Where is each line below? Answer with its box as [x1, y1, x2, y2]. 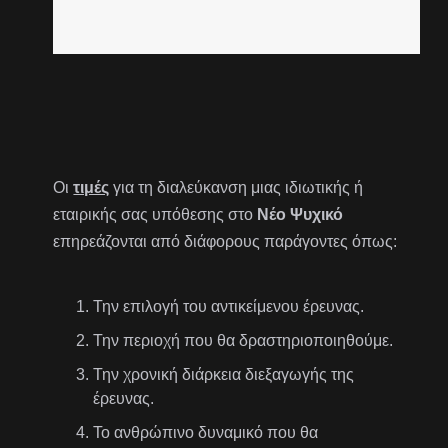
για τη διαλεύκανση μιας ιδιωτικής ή [109, 178, 364, 196]
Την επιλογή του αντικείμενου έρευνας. [93, 297, 365, 315]
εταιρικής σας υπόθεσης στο [53, 205, 258, 223]
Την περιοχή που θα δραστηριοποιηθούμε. [93, 331, 394, 349]
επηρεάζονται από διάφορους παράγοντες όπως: [53, 232, 398, 250]
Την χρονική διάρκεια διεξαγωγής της [93, 365, 355, 383]
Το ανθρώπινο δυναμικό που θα [93, 423, 319, 441]
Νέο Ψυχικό [257, 205, 344, 223]
